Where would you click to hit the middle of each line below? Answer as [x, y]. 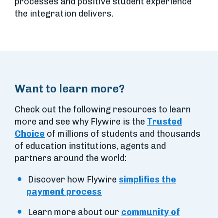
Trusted [164, 122]
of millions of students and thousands [123, 134]
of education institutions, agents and [90, 146]
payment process [64, 192]
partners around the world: [71, 158]
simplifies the [147, 180]
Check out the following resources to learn [103, 109]
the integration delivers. [64, 14]
